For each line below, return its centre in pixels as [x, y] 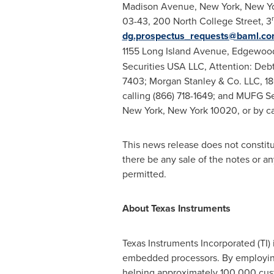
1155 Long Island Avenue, [177, 51]
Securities [144, 66]
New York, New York [165, 110]
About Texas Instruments [176, 208]
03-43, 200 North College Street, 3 [197, 21]
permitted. [144, 174]
